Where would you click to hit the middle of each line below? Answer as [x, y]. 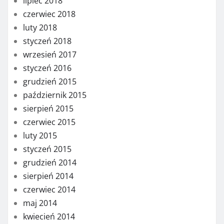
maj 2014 [40, 203]
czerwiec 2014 [49, 189]
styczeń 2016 [47, 68]
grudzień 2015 [50, 81]
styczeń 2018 [47, 41]
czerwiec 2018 [49, 14]
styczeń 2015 [47, 149]
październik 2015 [55, 95]
